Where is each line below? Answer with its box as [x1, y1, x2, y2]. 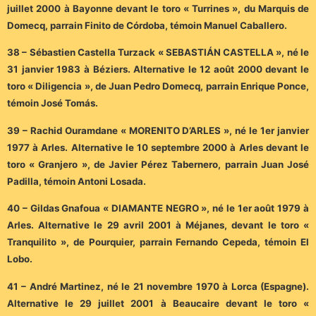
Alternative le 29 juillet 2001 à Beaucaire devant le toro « [7, 297, 309, 309]
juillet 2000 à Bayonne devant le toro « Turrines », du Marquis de [7, 3, 309, 15]
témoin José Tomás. [7, 97, 98, 109]
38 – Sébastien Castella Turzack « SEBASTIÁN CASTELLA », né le [7, 47, 309, 59]
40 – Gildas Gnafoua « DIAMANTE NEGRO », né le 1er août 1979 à [7, 202, 309, 214]
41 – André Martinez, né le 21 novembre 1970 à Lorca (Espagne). [7, 280, 309, 292]
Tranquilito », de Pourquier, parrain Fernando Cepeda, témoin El [7, 236, 309, 248]
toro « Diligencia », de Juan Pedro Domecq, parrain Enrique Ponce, [7, 80, 309, 92]
